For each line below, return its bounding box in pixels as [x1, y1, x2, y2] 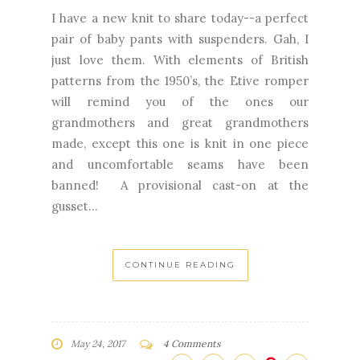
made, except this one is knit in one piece [51, 125, 309, 141]
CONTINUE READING [125, 249, 235, 260]
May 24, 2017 [71, 327, 125, 340]
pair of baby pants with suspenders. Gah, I [51, 21, 309, 37]
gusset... [51, 188, 98, 204]
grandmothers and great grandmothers [51, 104, 309, 121]
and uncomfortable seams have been [51, 146, 309, 162]
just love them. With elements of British [51, 42, 309, 58]
